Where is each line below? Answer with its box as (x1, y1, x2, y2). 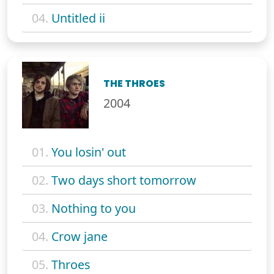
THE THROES (103, 76, 166, 90)
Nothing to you (51, 199, 136, 217)
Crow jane (51, 228, 108, 245)
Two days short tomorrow (51, 171, 196, 188)
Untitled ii (51, 9, 105, 26)
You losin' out (51, 143, 126, 160)
